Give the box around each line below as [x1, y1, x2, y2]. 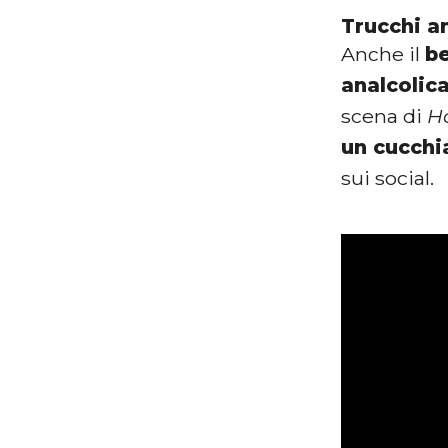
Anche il [341, 42, 426, 67]
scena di [341, 104, 428, 129]
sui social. [341, 166, 435, 191]
